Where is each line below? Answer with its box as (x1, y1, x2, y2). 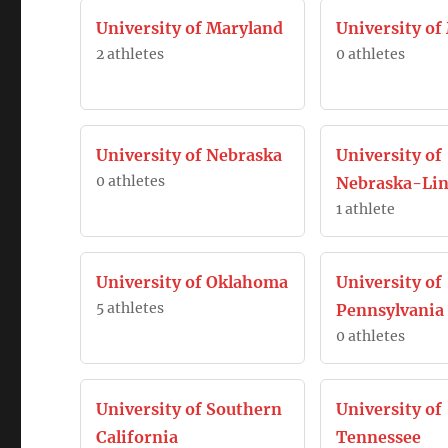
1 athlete (335, 200, 395, 218)
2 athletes (96, 45, 165, 63)
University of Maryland (96, 18, 284, 38)
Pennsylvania (335, 300, 444, 320)
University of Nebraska (96, 145, 283, 165)
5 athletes (96, 299, 165, 317)
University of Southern (96, 399, 283, 419)
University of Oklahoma (96, 272, 289, 292)
